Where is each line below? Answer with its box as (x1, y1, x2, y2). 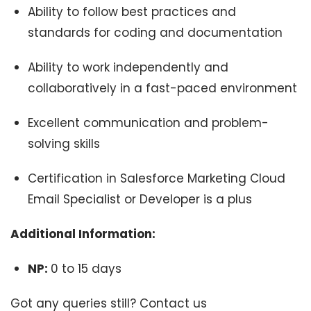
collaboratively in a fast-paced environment (28, 80, 297, 96)
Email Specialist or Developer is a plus (28, 191, 252, 208)
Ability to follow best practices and (28, 3, 236, 20)
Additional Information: (10, 226, 155, 242)
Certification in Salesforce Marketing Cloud (28, 170, 285, 187)
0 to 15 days (51, 260, 121, 277)
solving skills (28, 135, 100, 152)
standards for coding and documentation (28, 24, 283, 41)
